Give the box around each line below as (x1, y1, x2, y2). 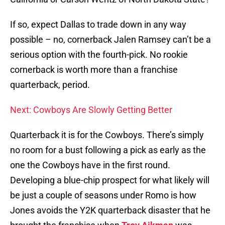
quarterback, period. (10, 79, 90, 90)
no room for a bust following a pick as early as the (10, 145, 206, 156)
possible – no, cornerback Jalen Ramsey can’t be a (10, 34, 211, 45)
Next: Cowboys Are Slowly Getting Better (10, 104, 172, 116)
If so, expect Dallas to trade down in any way (10, 19, 186, 30)
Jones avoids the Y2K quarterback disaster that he (10, 205, 210, 216)
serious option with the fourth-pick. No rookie (10, 49, 188, 60)
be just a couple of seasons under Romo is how (10, 190, 196, 201)
